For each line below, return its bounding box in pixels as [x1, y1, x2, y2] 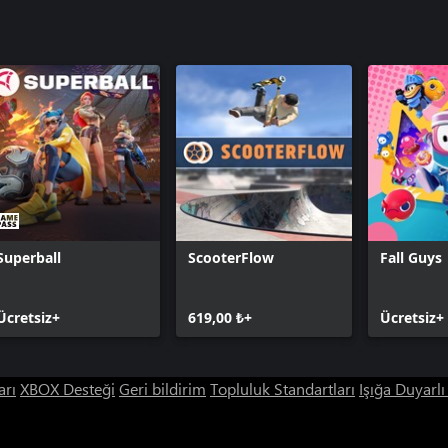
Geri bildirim [119, 378, 206, 399]
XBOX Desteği [20, 378, 115, 399]
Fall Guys [380, 248, 442, 267]
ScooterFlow [188, 248, 274, 267]
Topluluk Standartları [210, 378, 355, 399]
